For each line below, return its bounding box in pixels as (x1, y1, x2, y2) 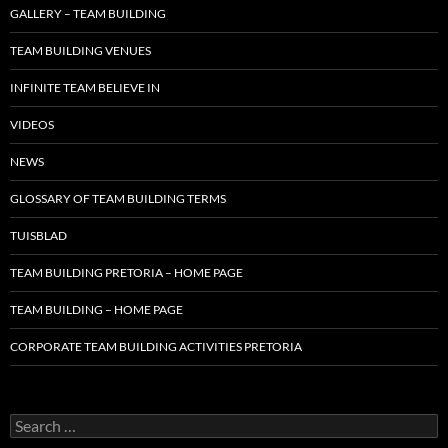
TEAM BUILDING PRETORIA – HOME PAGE (10, 264, 243, 280)
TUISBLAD (10, 227, 67, 243)
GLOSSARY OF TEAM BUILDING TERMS (10, 190, 226, 206)
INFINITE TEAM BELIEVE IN (10, 79, 160, 95)
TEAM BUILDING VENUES (10, 42, 151, 58)
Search (9, 412, 51, 430)
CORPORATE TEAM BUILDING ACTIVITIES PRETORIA (10, 338, 302, 354)
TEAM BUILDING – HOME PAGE (10, 301, 183, 317)
